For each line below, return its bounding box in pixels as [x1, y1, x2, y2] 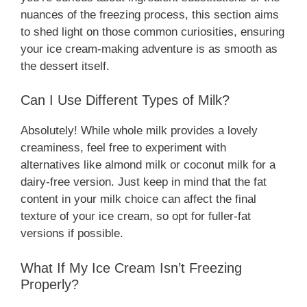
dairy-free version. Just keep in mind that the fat [21, 175, 267, 189]
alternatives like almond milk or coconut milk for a [21, 158, 275, 172]
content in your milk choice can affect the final [21, 193, 256, 206]
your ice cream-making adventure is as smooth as [21, 42, 278, 56]
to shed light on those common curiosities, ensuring [21, 25, 284, 38]
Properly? [21, 276, 79, 292]
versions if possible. [21, 227, 123, 241]
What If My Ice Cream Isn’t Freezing [21, 260, 242, 275]
